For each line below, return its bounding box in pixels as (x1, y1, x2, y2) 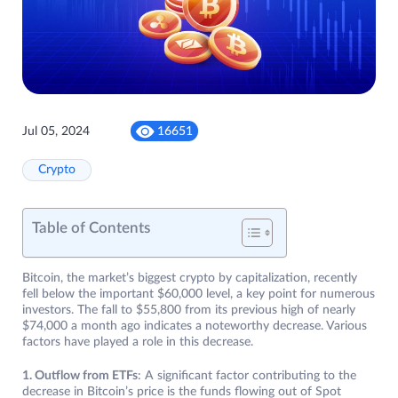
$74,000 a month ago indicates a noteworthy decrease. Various (22, 320, 367, 333)
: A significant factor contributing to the (138, 370, 356, 383)
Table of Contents (32, 220, 150, 236)
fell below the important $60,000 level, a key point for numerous (22, 288, 375, 301)
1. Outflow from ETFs (22, 370, 138, 383)
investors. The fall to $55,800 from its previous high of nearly (22, 304, 355, 317)
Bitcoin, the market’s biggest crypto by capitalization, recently (22, 272, 357, 285)
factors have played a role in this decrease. (22, 336, 253, 349)
